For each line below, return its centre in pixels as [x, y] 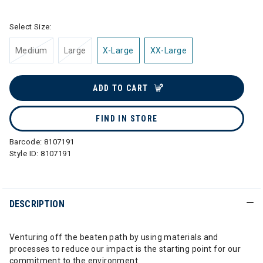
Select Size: [31, 27]
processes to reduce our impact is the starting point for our [125, 249]
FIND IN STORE [127, 119]
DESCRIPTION [37, 204]
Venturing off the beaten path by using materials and [114, 237]
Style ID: [25, 154]
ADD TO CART [121, 88]
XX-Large [168, 50]
